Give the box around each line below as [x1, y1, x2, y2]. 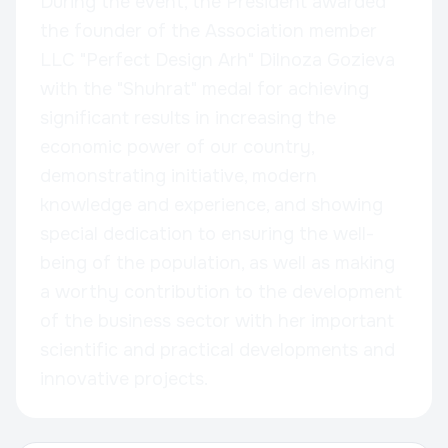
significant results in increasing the [40, 106, 336, 129]
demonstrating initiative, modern [40, 164, 317, 187]
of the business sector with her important [40, 309, 394, 332]
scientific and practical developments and [40, 338, 395, 361]
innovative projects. [40, 367, 208, 390]
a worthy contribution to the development [40, 280, 402, 303]
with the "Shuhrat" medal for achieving [40, 77, 369, 100]
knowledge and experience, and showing [40, 193, 383, 216]
